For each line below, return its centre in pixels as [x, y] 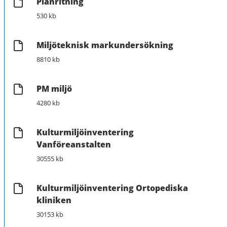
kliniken [54, 200]
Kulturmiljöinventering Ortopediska [112, 188]
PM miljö [54, 88]
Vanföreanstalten [74, 144]
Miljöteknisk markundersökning [105, 45]
